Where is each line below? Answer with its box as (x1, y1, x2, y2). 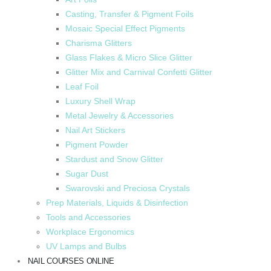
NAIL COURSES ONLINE (28, 256, 114, 266)
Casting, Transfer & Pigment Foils (65, 9, 194, 19)
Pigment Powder (65, 140, 128, 150)
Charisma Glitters (65, 38, 132, 48)
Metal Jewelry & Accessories (65, 111, 174, 121)
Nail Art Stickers (65, 125, 125, 135)
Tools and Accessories (46, 212, 131, 223)
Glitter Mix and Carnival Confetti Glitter (65, 67, 212, 77)
